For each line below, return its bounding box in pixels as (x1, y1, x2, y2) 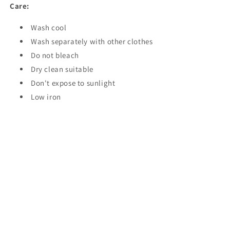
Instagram (109, 204, 143, 214)
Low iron (31, 92, 61, 102)
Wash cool (31, 23, 67, 33)
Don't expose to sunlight (31, 78, 116, 88)
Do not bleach (31, 50, 79, 61)
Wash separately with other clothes (31, 36, 153, 47)
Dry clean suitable (31, 64, 93, 74)
